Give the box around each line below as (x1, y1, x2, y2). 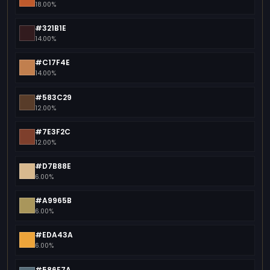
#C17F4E (35, 57, 71, 68)
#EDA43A (35, 230, 74, 240)
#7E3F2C (35, 126, 71, 137)
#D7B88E (35, 161, 72, 171)
